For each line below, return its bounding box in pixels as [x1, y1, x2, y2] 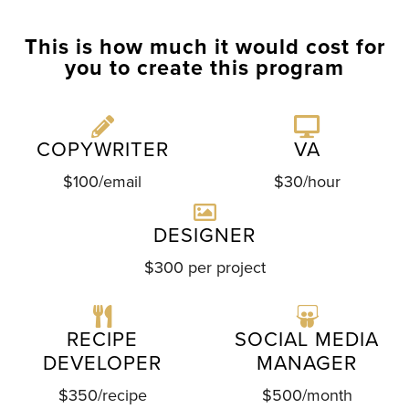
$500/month [261, 385, 352, 406]
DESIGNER [153, 224, 256, 248]
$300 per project [143, 257, 266, 278]
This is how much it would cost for [24, 34, 385, 61]
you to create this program [65, 55, 344, 82]
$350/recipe [58, 385, 147, 406]
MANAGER [257, 351, 357, 376]
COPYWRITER [36, 138, 169, 163]
